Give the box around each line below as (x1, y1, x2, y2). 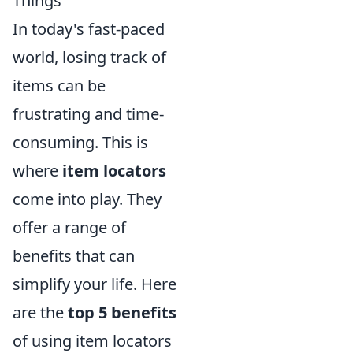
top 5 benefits (68, 301, 176, 323)
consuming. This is (13, 131, 148, 153)
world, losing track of (13, 46, 166, 68)
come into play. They (13, 188, 162, 210)
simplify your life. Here (13, 273, 176, 295)
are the (13, 301, 68, 323)
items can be (13, 74, 106, 96)
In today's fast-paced (13, 17, 165, 39)
